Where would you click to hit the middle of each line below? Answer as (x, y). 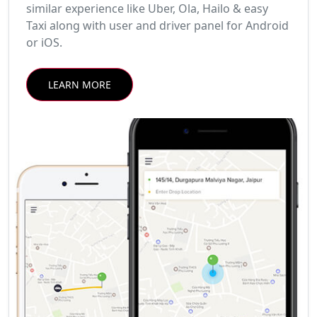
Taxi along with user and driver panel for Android (157, 26)
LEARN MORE (80, 85)
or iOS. (44, 43)
